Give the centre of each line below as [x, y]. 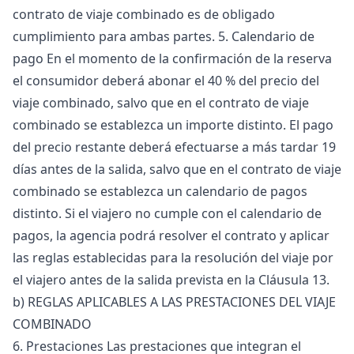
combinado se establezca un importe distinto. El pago [173, 125]
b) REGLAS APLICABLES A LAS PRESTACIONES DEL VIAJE [174, 302]
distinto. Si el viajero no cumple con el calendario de [167, 213]
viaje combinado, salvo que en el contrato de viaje [161, 103]
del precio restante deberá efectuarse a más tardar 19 [174, 147]
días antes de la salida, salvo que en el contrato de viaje [177, 169]
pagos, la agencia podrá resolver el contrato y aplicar [171, 235]
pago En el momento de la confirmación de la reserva [172, 58]
